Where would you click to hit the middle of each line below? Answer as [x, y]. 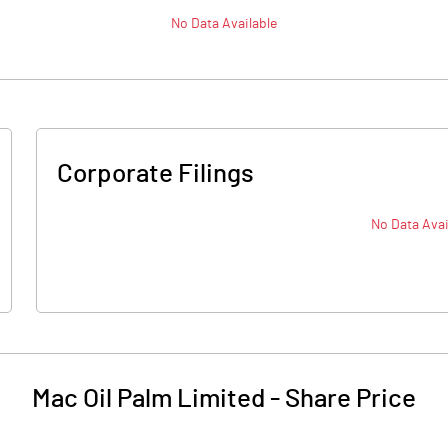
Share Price [350, 399]
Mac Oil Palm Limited [148, 399]
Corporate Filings [155, 174]
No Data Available [224, 24]
